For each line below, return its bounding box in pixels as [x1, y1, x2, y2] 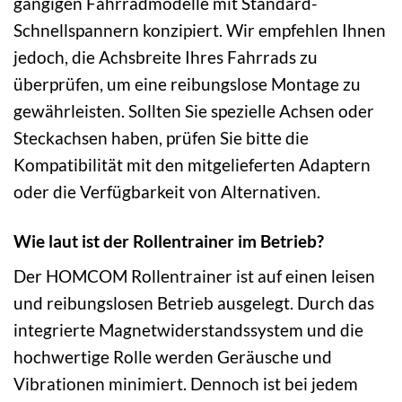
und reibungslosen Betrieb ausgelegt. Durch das [13, 293, 374, 314]
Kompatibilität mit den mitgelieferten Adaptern [13, 153, 371, 175]
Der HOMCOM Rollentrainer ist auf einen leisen [13, 266, 375, 287]
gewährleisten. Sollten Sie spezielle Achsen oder [13, 100, 374, 121]
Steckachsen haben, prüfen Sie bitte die [13, 127, 309, 148]
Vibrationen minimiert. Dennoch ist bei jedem [13, 373, 358, 395]
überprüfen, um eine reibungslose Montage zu [13, 73, 361, 94]
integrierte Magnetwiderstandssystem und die [13, 319, 363, 341]
